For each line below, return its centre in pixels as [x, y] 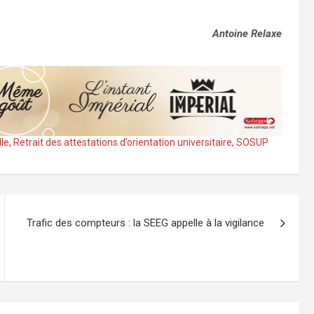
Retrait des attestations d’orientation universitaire [123, 143]
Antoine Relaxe [247, 33]
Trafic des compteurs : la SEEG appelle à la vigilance [146, 223]
